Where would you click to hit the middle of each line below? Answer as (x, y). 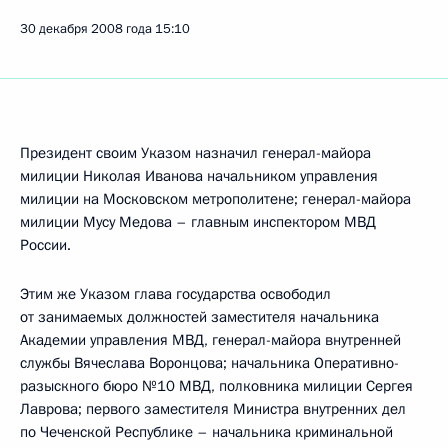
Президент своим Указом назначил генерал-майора (195, 153)
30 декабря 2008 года (86, 29)
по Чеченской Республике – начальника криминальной (206, 432)
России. (45, 245)
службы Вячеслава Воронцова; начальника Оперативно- (209, 363)
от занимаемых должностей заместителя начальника (199, 317)
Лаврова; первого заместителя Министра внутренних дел (213, 409)
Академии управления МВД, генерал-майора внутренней (210, 340)
